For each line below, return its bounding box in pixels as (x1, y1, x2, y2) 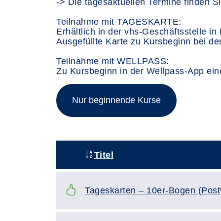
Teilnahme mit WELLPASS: (56, 56, 169, 66)
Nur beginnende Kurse (72, 95, 161, 105)
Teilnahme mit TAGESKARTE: (56, 17, 182, 27)
